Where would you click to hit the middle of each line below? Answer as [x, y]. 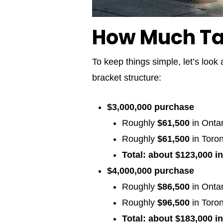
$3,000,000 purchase [151, 107]
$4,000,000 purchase [151, 171]
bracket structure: [127, 78]
